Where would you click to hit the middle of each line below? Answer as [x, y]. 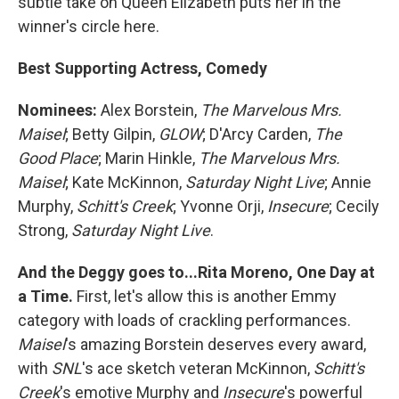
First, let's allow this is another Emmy [205, 296]
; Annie [348, 182]
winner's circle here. [89, 26]
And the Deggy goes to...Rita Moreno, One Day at [196, 272]
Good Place [58, 158]
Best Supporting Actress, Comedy [142, 68]
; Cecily [354, 206]
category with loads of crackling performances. [184, 320]
